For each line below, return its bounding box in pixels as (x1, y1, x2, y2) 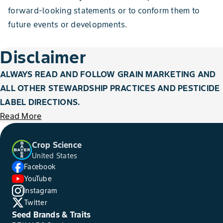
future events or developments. (8, 19, 127, 29)
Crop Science (32, 140, 82, 150)
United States (32, 151, 78, 160)
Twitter (24, 198, 47, 207)
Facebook (24, 162, 56, 171)
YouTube (24, 174, 52, 183)
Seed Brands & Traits (12, 210, 91, 220)
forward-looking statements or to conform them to (8, 5, 200, 15)
